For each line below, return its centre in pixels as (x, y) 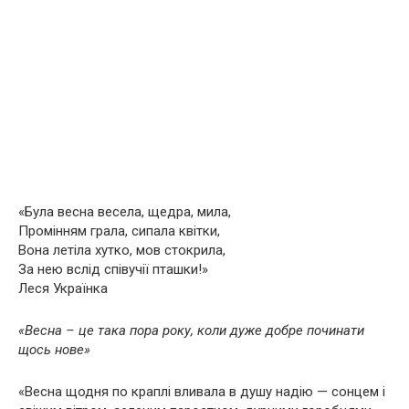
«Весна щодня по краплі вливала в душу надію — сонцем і (202, 392)
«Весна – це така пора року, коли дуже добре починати (191, 330)
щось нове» (54, 350)
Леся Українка (63, 288)
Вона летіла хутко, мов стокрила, (122, 250)
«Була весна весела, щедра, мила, (125, 212)
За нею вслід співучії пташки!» (113, 269)
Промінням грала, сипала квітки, (119, 231)
